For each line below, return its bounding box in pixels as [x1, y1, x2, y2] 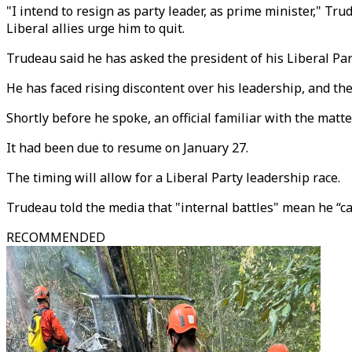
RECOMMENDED [6, 229, 105, 246]
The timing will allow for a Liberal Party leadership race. [6, 169, 340, 186]
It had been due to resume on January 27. [6, 139, 248, 156]
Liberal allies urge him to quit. [6, 20, 185, 37]
